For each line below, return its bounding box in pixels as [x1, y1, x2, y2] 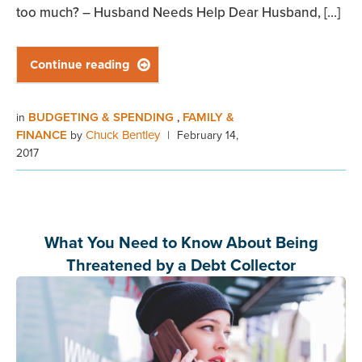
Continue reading [30, 57, 129, 74]
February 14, [177, 127, 238, 143]
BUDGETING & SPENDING [28, 108, 177, 126]
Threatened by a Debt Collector [66, 253, 296, 277]
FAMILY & [183, 108, 234, 126]
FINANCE [16, 126, 70, 144]
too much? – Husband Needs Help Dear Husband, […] [16, 2, 340, 23]
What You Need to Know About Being [44, 230, 318, 255]
